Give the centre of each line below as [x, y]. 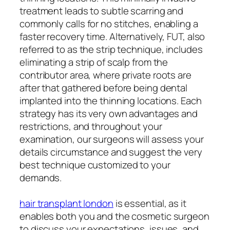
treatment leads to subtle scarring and [102, 11]
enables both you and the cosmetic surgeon [114, 216]
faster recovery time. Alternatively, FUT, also [112, 36]
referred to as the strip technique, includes [111, 49]
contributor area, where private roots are [106, 75]
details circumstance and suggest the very [111, 152]
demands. [41, 177]
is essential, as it [150, 203]
